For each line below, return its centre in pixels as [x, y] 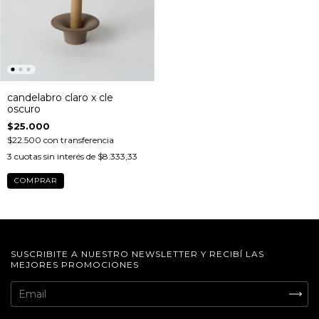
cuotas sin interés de [56, 157]
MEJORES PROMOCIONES [75, 265]
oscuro [24, 109]
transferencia [87, 140]
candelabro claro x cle [60, 98]
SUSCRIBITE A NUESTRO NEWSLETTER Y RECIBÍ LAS [137, 254]
